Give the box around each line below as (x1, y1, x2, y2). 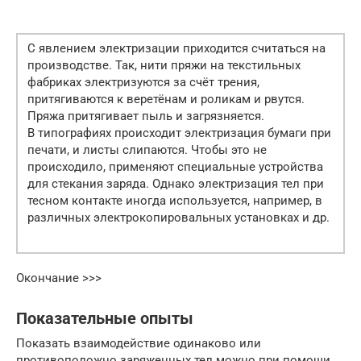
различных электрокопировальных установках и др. (27, 210, 330, 226)
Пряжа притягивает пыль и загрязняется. (27, 109, 264, 124)
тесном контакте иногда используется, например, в (27, 193, 322, 209)
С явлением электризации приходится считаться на (27, 41, 326, 56)
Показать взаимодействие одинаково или (16, 336, 261, 351)
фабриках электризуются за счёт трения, (27, 75, 259, 90)
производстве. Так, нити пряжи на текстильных (27, 58, 301, 73)
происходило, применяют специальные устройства (27, 160, 323, 175)
